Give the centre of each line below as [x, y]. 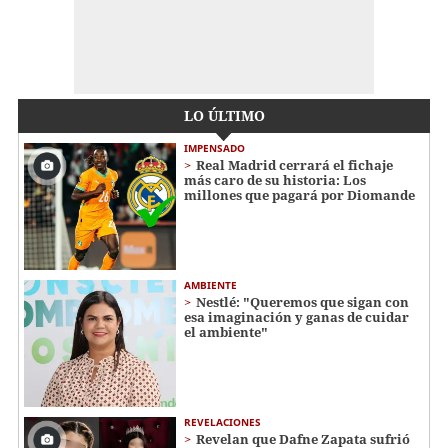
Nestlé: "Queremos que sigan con [302, 302]
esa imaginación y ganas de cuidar [296, 317]
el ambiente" [226, 332]
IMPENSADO [214, 148]
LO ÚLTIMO [224, 116]
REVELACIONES [222, 421]
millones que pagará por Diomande [299, 195]
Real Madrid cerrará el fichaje [294, 165]
